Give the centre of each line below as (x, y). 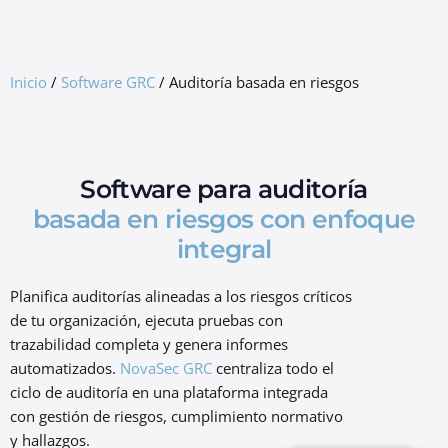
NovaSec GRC (166, 368)
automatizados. (65, 368)
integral (224, 249)
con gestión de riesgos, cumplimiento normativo (176, 416)
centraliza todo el (273, 368)
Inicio (28, 82)
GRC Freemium (212, 23)
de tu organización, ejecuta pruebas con (146, 320)
